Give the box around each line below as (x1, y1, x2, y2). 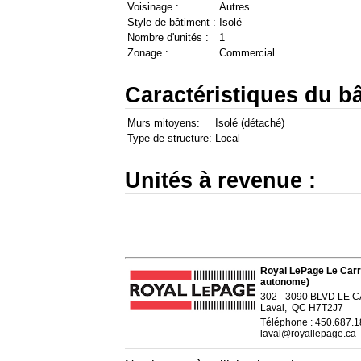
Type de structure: (127, 132, 212, 145)
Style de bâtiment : (127, 16, 216, 29)
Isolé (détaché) (215, 117, 284, 130)
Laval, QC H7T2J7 (259, 302, 343, 314)
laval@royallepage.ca (259, 328, 356, 340)
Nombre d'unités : (127, 31, 209, 44)
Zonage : (127, 47, 168, 60)
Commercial (219, 47, 275, 60)
